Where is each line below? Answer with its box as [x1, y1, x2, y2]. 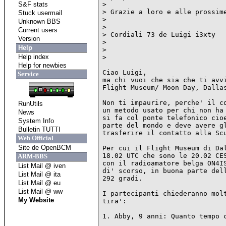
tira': [102, 197, 127, 205]
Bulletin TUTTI [16, 126, 61, 133]
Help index [16, 53, 49, 61]
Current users [16, 26, 58, 34]
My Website [16, 196, 54, 204]
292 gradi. [102, 175, 143, 182]
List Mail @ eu [16, 179, 61, 187]
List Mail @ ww [16, 188, 63, 195]
